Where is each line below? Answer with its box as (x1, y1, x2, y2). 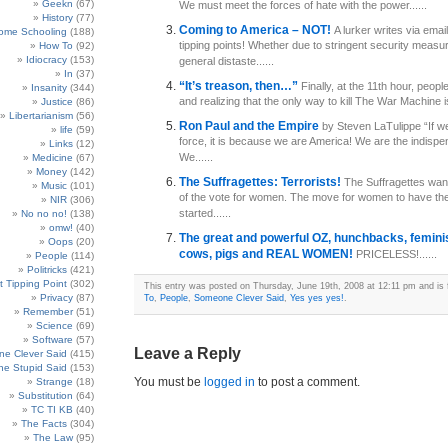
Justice (41, 96, 73, 107)
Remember (23, 306, 73, 317)
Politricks (27, 264, 67, 275)
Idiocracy (26, 54, 67, 65)
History (42, 12, 73, 23)
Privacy (40, 292, 73, 303)
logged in (204, 375, 255, 389)
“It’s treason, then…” (179, 79, 301, 93)
